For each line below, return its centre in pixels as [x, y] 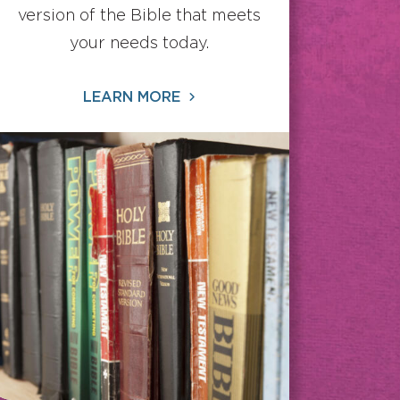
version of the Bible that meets [139, 16]
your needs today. [139, 44]
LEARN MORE [134, 98]
